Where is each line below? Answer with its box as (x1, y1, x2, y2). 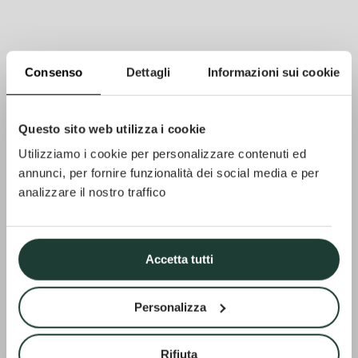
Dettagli (126, 65, 170, 79)
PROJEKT (141, 103, 217, 130)
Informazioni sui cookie (207, 65, 340, 79)
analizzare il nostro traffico (18, 185, 166, 199)
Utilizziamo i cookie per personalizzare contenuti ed (18, 146, 306, 161)
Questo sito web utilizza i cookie (18, 121, 206, 136)
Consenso (25, 65, 83, 79)
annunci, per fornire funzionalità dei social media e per (18, 165, 319, 180)
